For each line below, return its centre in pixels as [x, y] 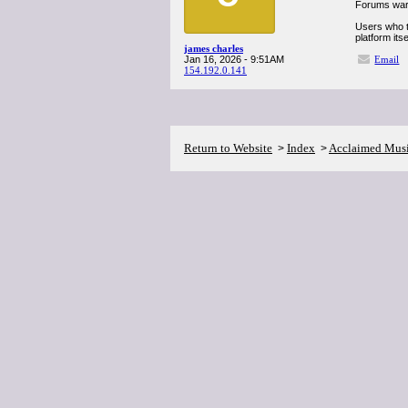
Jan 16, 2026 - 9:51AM [234, 59]
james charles [214, 48]
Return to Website [228, 148]
